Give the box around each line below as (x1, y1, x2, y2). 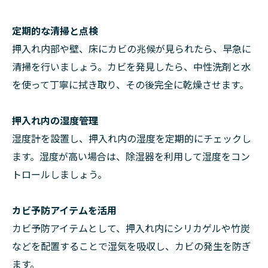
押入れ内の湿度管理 (12, 112, 98, 127)
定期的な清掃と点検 (12, 23, 98, 38)
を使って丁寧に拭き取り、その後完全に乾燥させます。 (12, 77, 249, 92)
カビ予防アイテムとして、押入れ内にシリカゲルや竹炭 (12, 220, 250, 235)
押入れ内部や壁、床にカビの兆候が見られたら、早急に (12, 41, 251, 56)
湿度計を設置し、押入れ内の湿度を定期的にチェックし (12, 130, 251, 145)
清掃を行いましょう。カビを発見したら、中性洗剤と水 (12, 59, 251, 74)
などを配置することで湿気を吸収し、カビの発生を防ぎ (12, 238, 251, 253)
